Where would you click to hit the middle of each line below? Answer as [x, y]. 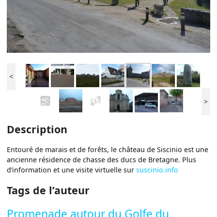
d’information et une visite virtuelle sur [72, 170]
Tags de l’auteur [48, 190]
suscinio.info [157, 170]
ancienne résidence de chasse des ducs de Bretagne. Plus [102, 159]
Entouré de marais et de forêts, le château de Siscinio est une [108, 149]
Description [37, 129]
